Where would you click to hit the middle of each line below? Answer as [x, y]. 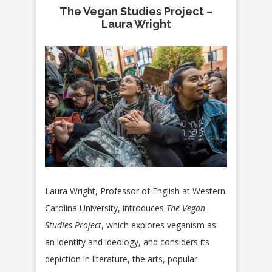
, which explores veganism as [159, 225]
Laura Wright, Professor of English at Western [135, 191]
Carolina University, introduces [106, 208]
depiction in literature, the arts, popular [121, 259]
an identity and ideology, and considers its [127, 242]
